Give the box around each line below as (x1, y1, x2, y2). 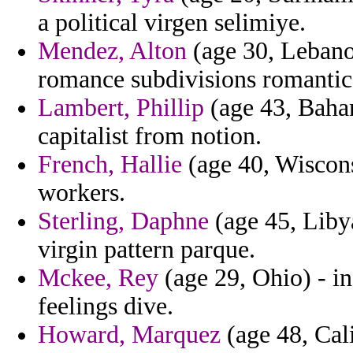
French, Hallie (38, 150, 182, 179)
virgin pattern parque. (38, 236, 255, 264)
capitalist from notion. (38, 122, 262, 150)
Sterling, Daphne (38, 207, 209, 236)
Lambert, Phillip (38, 94, 204, 122)
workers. (38, 179, 125, 207)
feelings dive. (38, 292, 173, 321)
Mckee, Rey (38, 264, 158, 292)
